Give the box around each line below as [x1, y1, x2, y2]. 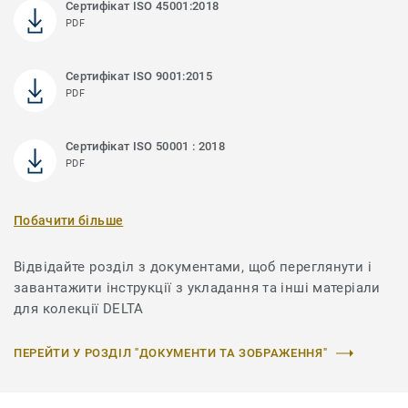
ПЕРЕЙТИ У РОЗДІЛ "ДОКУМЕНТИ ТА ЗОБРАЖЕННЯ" [14, 346, 328, 361]
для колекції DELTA [14, 301, 144, 318]
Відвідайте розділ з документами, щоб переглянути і [14, 259, 372, 276]
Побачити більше [14, 213, 124, 229]
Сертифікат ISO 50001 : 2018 [66, 139, 225, 154]
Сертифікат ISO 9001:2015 [66, 69, 212, 84]
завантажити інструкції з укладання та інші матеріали [14, 280, 381, 297]
